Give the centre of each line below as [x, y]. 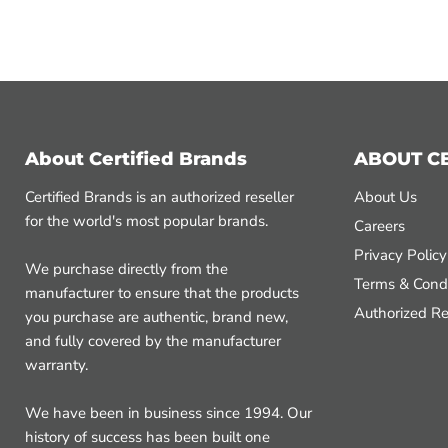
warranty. [56, 365]
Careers [379, 226]
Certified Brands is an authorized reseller [159, 197]
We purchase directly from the [126, 269]
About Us [385, 197]
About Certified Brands [136, 159]
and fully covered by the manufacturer [153, 341]
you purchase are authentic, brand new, [156, 317]
